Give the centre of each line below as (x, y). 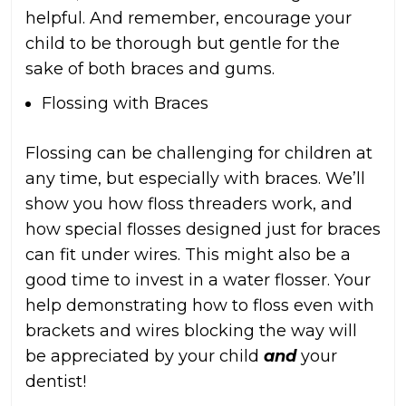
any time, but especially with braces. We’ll (195, 179)
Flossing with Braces (125, 104)
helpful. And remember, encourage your (188, 19)
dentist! (56, 382)
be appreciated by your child (145, 357)
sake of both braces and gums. (150, 69)
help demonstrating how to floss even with (200, 306)
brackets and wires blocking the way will (191, 331)
